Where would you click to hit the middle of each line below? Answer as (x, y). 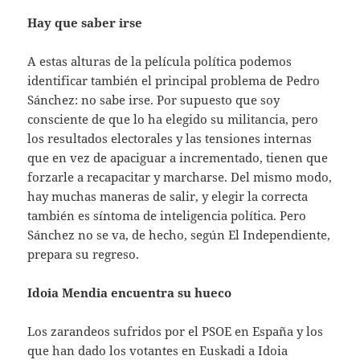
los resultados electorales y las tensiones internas (170, 138)
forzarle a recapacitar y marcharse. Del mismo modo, (180, 176)
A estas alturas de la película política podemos (160, 61)
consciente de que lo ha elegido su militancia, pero (173, 119)
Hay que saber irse (85, 22)
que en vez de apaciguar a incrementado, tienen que (178, 157)
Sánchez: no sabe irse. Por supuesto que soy (154, 99)
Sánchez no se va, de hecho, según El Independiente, (179, 234)
